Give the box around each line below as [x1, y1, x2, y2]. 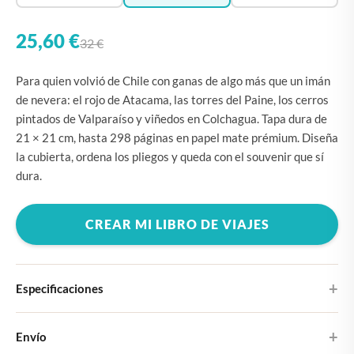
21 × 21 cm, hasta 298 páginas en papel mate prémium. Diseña [16, 130, 338, 145]
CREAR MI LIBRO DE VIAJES [85, 217, 269, 232]
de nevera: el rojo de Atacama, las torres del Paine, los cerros [16, 92, 329, 107]
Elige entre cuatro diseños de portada [16, 335, 198, 348]
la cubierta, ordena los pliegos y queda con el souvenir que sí [16, 149, 324, 164]
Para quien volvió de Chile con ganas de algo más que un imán [16, 73, 330, 88]
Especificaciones [16, 281, 104, 296]
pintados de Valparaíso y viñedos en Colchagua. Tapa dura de [16, 111, 327, 126]
